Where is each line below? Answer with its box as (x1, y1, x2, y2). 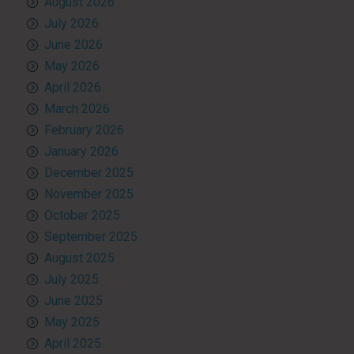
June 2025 (43, 292, 103, 308)
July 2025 (43, 271, 99, 287)
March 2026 (43, 100, 110, 116)
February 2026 (43, 122, 124, 137)
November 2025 (43, 186, 134, 201)
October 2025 (43, 207, 120, 223)
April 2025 (43, 335, 101, 351)
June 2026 (43, 36, 103, 52)
